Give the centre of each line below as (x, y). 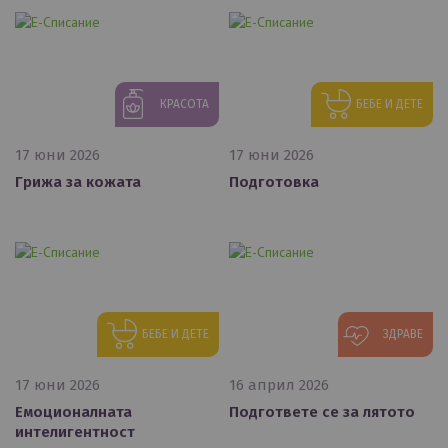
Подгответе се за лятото (322, 411)
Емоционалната (73, 411)
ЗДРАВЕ (403, 333)
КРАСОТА (184, 103)
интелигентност (75, 431)
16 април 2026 (279, 384)
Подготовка (274, 181)
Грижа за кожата (78, 181)
